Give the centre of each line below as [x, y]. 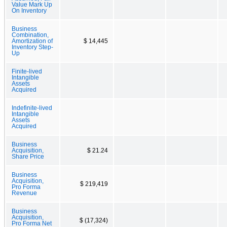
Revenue [24, 193]
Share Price [28, 156]
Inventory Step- [32, 47]
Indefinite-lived [32, 108]
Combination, [30, 35]
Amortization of [32, 41]
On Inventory [29, 10]
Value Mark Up [32, 4]
